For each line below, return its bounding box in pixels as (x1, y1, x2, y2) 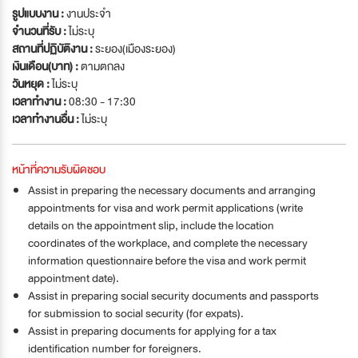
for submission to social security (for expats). (28, 303, 244, 323)
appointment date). (28, 268, 119, 288)
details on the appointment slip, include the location (28, 215, 274, 235)
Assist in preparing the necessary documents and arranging (28, 180, 316, 200)
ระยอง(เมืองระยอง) (95, 38, 176, 58)
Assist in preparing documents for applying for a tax (28, 320, 276, 340)
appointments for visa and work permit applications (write (28, 197, 303, 217)
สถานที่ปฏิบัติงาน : (12, 38, 95, 58)
